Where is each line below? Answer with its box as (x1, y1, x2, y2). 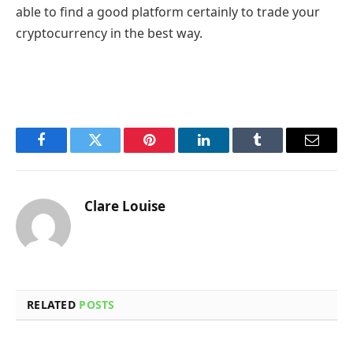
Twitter (94, 144, 136, 159)
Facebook (39, 144, 95, 159)
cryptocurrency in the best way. (16, 24, 206, 42)
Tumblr (256, 144, 299, 159)
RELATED (27, 297, 80, 313)
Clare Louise (84, 197, 165, 216)
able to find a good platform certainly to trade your (16, 2, 320, 20)
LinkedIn (202, 144, 255, 159)
